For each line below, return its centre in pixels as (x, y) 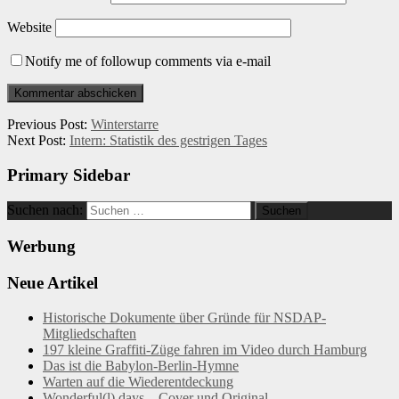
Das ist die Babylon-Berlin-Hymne (141, 365)
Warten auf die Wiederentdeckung (138, 381)
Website (29, 28)
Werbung (41, 247)
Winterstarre (125, 125)
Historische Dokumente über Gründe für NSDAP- (184, 317)
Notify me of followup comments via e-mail (148, 61)
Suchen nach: (45, 210)
